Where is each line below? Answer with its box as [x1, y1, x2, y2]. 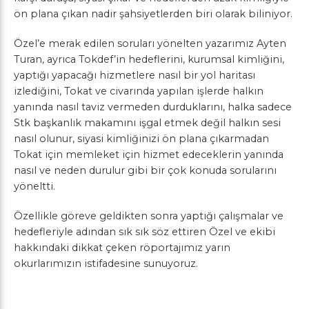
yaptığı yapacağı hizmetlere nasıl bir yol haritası [14, 69, 255, 81]
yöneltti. [14, 180, 55, 192]
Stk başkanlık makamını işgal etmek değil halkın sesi [14, 117, 281, 129]
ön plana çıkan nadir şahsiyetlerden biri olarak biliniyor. [14, 8, 292, 20]
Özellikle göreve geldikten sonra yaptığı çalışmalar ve [14, 210, 283, 222]
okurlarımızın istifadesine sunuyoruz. [14, 257, 198, 270]
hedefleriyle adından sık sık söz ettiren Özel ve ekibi [14, 226, 275, 238]
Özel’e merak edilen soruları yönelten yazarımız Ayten [14, 37, 286, 50]
